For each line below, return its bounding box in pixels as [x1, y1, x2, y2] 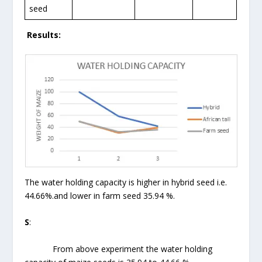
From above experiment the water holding [25, 243, 213, 254]
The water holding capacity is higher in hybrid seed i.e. [25, 176, 227, 188]
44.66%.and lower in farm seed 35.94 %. [25, 189, 175, 201]
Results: [25, 29, 61, 40]
